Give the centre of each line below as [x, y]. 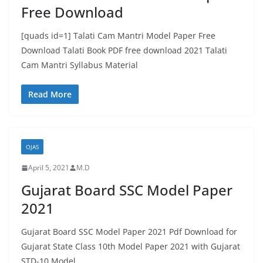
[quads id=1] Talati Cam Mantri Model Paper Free [118, 36]
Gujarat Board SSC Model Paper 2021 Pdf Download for [129, 232]
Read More [50, 94]
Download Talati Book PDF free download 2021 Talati [124, 50]
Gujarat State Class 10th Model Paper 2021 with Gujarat [131, 246]
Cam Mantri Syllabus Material [80, 65]
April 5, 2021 [49, 168]
